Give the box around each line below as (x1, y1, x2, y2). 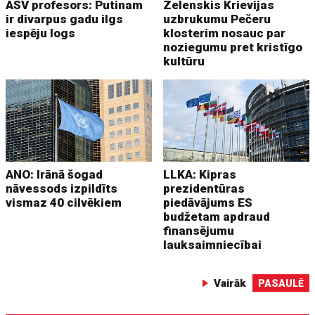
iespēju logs (6, 26, 76, 41)
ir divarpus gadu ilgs (6, 12, 124, 27)
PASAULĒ (257, 278, 304, 290)
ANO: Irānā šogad (6, 167, 103, 182)
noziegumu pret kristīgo (163, 40, 303, 55)
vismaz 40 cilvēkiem (6, 195, 122, 210)
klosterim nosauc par (163, 26, 286, 41)
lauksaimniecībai (163, 238, 262, 252)
